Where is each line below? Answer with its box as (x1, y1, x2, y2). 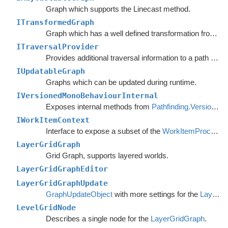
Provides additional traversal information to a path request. (210, 53, 218, 62)
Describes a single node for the (45, 214, 151, 223)
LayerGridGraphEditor (16, 164, 108, 174)
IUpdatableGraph (16, 67, 85, 76)
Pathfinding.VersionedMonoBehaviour (151, 102, 211, 111)
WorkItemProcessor (162, 127, 211, 135)
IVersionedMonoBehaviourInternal (16, 91, 158, 100)
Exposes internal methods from (45, 102, 152, 111)
